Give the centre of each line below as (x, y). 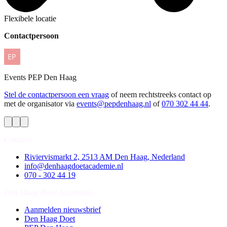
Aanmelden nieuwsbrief (63, 210)
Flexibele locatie (30, 19)
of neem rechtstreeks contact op (161, 95)
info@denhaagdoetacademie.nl (74, 166)
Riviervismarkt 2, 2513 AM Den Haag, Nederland (105, 157)
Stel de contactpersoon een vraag (56, 95)
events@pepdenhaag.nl (114, 104)
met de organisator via (39, 104)
